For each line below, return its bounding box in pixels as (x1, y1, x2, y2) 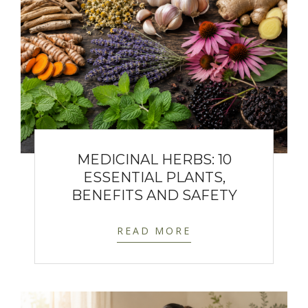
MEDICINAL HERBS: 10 (76, 151, 232, 168)
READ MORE (117, 224, 191, 237)
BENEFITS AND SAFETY (71, 187, 237, 203)
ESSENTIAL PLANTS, (82, 169, 225, 186)
